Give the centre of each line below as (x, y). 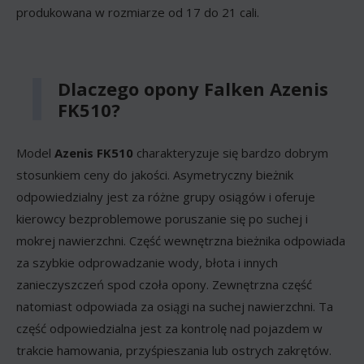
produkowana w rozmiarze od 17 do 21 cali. (138, 12)
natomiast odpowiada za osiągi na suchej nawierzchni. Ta (175, 306)
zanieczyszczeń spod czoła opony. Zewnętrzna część (164, 284)
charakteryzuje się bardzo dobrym (231, 152)
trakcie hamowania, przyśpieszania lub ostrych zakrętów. (174, 350)
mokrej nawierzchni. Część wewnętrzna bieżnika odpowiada (181, 240)
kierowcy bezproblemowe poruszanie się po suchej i (162, 218)
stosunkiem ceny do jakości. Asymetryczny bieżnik (155, 174)
